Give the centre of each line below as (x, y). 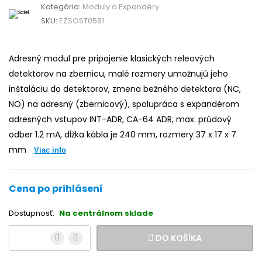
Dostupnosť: (32, 213)
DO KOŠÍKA (179, 238)
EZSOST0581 (82, 21)
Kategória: (62, 7)
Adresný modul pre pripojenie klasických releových (112, 58)
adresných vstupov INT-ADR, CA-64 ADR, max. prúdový (120, 119)
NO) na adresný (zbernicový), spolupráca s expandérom (124, 104)
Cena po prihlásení (56, 189)
